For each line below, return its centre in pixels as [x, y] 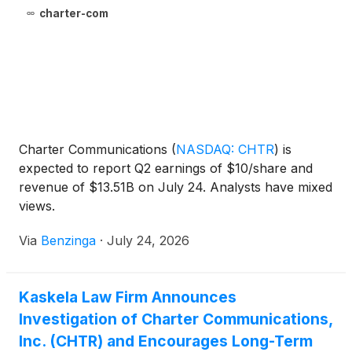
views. [37, 206]
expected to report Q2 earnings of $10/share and [166, 169]
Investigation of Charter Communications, [176, 319]
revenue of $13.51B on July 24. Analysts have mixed [176, 187]
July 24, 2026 [148, 241]
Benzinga [68, 241]
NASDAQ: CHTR [225, 150]
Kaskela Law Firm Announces [128, 297]
